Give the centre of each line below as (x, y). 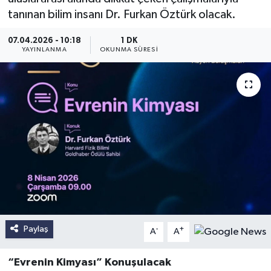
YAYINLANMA (44, 50)
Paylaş (36, 229)
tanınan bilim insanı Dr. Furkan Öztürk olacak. (122, 15)
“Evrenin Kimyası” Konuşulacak (89, 263)
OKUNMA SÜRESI (129, 50)
